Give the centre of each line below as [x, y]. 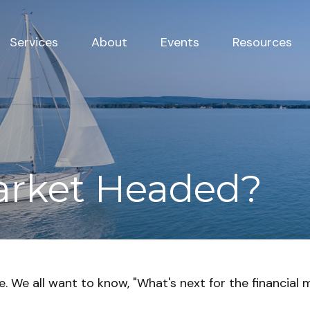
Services [34, 43]
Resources [262, 43]
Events [180, 43]
